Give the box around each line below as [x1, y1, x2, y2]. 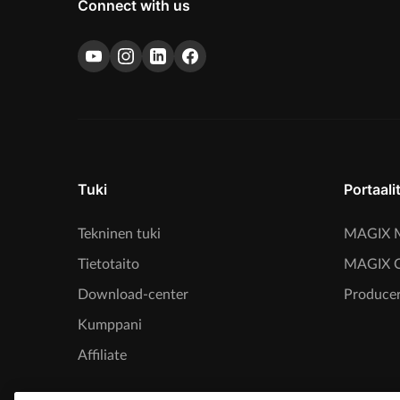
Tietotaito [78, 256, 139, 271]
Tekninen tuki [78, 226, 161, 241]
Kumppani [78, 317, 142, 332]
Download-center [78, 287, 188, 302]
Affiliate [78, 347, 127, 362]
